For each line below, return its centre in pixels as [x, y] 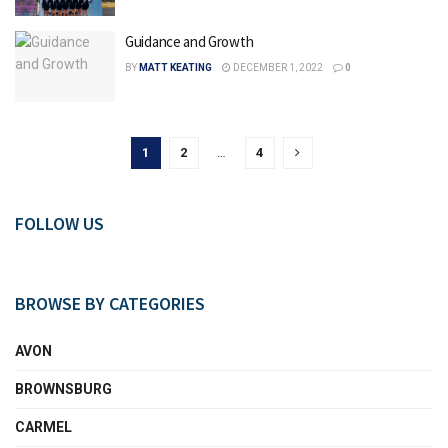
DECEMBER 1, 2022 [277, 67]
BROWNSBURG [63, 389]
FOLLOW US [59, 223]
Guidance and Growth [189, 41]
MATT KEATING [175, 67]
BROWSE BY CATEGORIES [110, 303]
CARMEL [43, 427]
